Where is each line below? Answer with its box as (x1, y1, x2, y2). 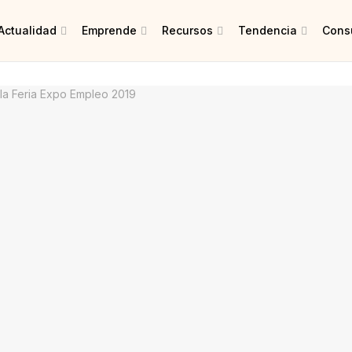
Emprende (82, 24, 137, 37)
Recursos (162, 24, 213, 37)
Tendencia (238, 24, 297, 37)
